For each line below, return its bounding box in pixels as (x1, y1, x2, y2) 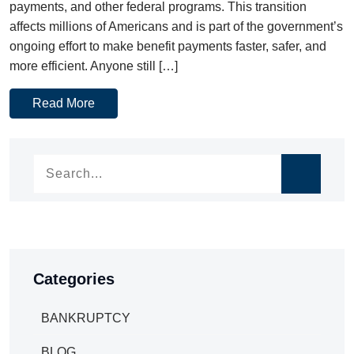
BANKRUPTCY (41, 311, 130, 325)
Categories (33, 269, 115, 288)
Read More (32, 96, 95, 110)
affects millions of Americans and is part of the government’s (9, 19, 343, 33)
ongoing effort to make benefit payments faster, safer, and (9, 39, 326, 53)
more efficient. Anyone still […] (9, 58, 178, 73)
